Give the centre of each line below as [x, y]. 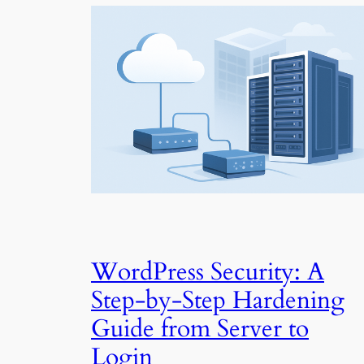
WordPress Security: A [208, 272]
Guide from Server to [200, 329]
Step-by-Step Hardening [218, 300]
